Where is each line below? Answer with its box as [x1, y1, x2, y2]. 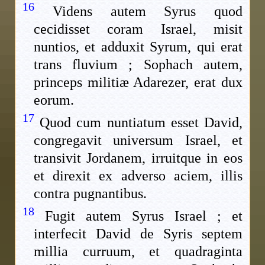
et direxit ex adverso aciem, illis [34, 168, 243, 184]
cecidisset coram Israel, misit [34, 21, 243, 37]
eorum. [34, 92, 75, 108]
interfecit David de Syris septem [34, 226, 243, 242]
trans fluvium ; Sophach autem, [34, 57, 243, 73]
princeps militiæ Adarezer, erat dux [34, 75, 243, 91]
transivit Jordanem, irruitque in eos [34, 150, 243, 166]
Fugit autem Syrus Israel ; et [45, 208, 243, 224]
